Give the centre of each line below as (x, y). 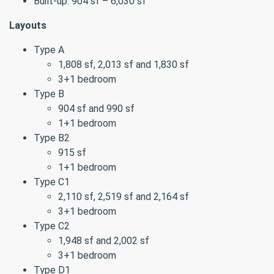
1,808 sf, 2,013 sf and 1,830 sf (124, 65)
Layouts (28, 25)
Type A (49, 50)
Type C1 (52, 182)
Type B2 (52, 138)
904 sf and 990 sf (96, 109)
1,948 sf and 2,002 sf (104, 241)
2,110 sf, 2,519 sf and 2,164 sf (124, 197)
